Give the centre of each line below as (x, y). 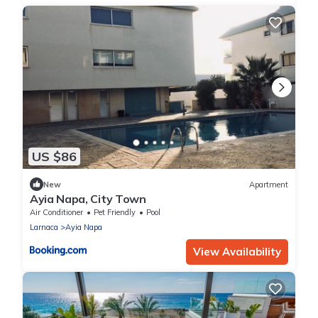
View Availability (237, 252)
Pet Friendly (115, 213)
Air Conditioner (56, 213)
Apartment (269, 184)
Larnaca (44, 227)
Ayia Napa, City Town (88, 199)
